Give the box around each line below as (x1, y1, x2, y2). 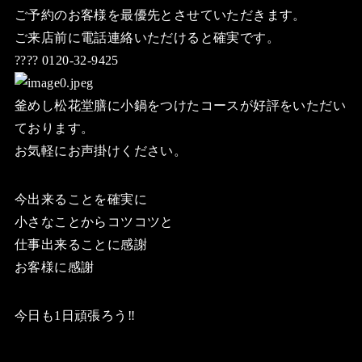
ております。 (14, 121, 95, 135)
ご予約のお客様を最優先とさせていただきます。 (14, 8, 306, 22)
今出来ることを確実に (14, 192, 147, 206)
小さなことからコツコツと (14, 215, 174, 229)
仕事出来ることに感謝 (14, 238, 147, 251)
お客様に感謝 (14, 260, 95, 274)
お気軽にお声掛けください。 (14, 144, 187, 158)
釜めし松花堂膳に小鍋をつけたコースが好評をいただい (14, 99, 346, 112)
